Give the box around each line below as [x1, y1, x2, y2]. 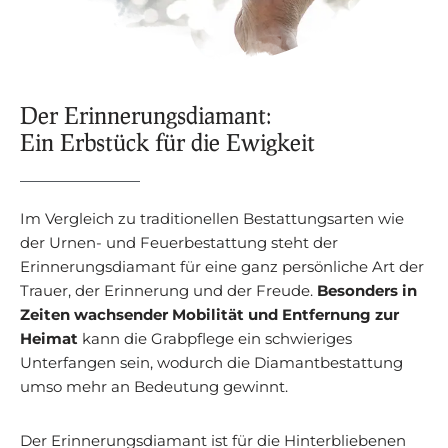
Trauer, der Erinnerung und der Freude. [20, 281, 317, 301]
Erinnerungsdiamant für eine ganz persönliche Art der [20, 257, 424, 277]
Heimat [20, 329, 78, 349]
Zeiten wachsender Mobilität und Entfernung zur [20, 305, 399, 325]
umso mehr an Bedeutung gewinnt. [20, 377, 288, 397]
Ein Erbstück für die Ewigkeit [20, 128, 315, 157]
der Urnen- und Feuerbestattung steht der [20, 233, 338, 253]
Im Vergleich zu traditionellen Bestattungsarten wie [20, 209, 404, 229]
